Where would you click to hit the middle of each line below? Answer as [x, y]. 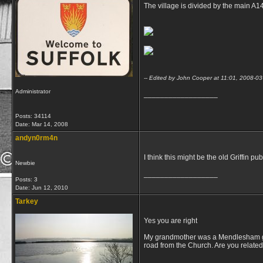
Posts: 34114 [33, 116]
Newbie [25, 163]
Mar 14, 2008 [50, 124]
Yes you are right [171, 221]
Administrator [33, 91]
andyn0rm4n [36, 138]
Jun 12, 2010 [50, 188]
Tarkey [27, 201]
